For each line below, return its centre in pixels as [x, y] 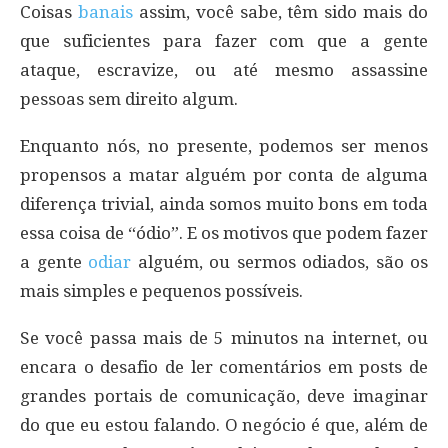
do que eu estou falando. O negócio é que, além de [224, 424]
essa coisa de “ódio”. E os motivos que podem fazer [224, 232]
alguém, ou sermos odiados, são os [279, 261]
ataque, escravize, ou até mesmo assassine [224, 69]
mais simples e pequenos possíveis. [161, 290]
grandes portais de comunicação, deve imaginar [224, 395]
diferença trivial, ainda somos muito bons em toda [224, 203]
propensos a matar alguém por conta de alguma [224, 174]
